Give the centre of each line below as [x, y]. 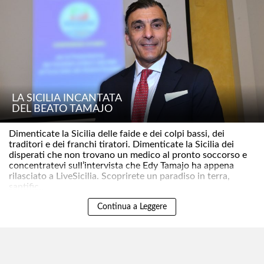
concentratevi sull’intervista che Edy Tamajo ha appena [121, 166]
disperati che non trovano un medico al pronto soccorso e [128, 155]
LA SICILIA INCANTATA [67, 99]
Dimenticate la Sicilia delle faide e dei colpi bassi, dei [117, 134]
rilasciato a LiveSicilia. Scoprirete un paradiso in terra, [119, 176]
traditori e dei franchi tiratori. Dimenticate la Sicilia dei [121, 145]
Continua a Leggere [132, 207]
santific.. [26, 187]
